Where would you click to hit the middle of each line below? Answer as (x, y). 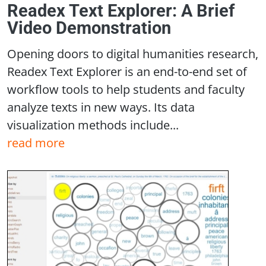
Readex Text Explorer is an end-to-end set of (127, 72)
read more (36, 143)
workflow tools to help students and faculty (126, 89)
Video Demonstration (89, 28)
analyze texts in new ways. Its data (101, 107)
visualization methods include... (93, 125)
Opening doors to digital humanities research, (133, 54)
